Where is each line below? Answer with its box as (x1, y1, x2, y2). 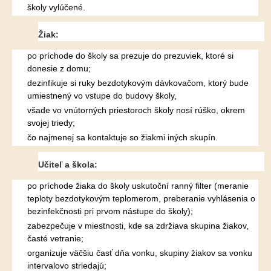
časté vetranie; (27, 233, 83, 243)
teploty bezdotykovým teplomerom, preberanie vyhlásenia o (27, 194, 255, 203)
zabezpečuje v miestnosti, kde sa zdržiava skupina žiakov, (27, 221, 249, 230)
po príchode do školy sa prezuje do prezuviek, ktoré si (27, 51, 233, 60)
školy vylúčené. (27, 2, 85, 12)
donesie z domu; (27, 64, 91, 73)
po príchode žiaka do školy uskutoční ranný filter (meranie (27, 181, 249, 191)
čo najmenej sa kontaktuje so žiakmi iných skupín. (27, 132, 218, 142)
